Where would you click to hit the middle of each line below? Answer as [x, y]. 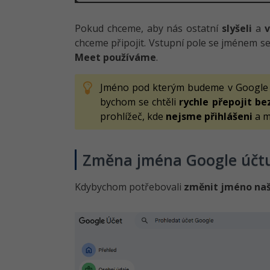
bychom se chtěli [140, 102]
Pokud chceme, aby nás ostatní [149, 28]
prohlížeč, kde [133, 116]
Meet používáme [115, 57]
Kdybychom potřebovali [129, 187]
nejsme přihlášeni [209, 116]
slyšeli [237, 28]
